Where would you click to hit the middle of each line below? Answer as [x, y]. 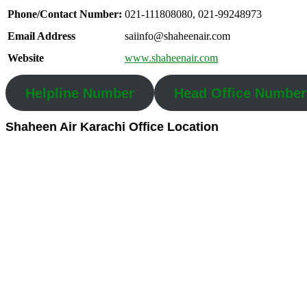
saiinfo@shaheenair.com [177, 36]
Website [26, 58]
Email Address [41, 36]
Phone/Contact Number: [65, 14]
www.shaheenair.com [171, 58]
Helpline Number [79, 93]
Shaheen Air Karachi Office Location [112, 126]
